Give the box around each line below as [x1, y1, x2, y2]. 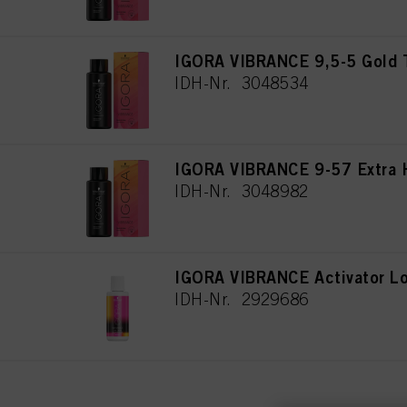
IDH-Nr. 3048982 [174, 181, 309, 201]
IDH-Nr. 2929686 [174, 289, 309, 309]
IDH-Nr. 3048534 [174, 73, 309, 93]
